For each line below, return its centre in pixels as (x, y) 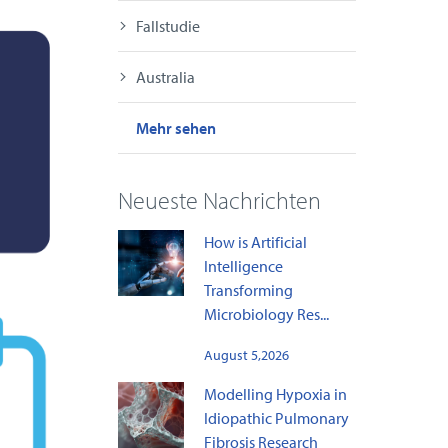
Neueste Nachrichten (219, 200)
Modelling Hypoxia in (275, 394)
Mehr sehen (175, 128)
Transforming (248, 290)
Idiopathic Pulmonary (276, 418)
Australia (165, 77)
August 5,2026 (246, 355)
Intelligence (243, 266)
